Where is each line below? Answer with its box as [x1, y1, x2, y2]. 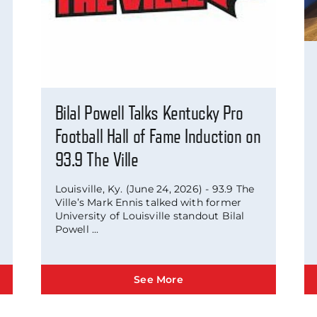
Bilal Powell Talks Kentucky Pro [54, 103, 243, 124]
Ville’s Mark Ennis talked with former [54, 196, 242, 209]
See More [134, 273, 183, 287]
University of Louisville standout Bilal [54, 209, 245, 223]
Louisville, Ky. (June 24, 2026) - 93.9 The [54, 183, 255, 196]
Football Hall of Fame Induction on [54, 127, 261, 147]
